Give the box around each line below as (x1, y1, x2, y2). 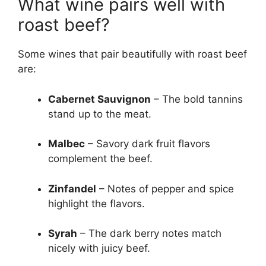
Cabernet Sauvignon (48, 93, 151, 105)
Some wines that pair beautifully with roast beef (18, 48, 247, 61)
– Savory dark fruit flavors (85, 138, 210, 150)
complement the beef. (48, 153, 153, 165)
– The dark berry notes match (77, 227, 221, 240)
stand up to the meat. (48, 107, 151, 120)
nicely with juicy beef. (48, 242, 150, 255)
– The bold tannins (151, 93, 243, 105)
